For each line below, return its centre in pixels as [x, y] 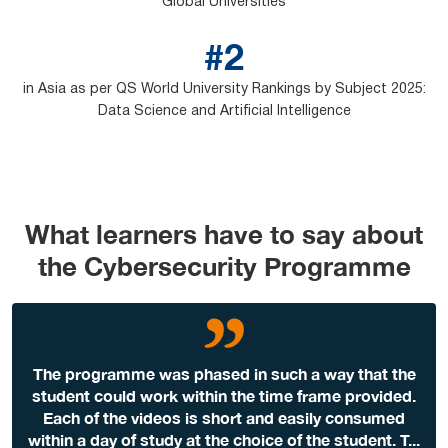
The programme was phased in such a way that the [224, 374]
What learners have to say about [224, 235]
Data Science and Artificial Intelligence [224, 112]
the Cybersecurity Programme [224, 267]
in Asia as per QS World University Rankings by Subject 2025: [224, 90]
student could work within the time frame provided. [224, 396]
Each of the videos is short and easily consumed [224, 418]
